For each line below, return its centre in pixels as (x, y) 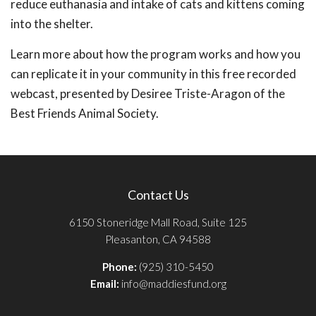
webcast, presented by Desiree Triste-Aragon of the (148, 94)
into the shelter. (52, 24)
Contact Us (158, 195)
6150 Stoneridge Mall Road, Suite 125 (158, 223)
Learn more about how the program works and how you (156, 54)
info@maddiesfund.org (174, 284)
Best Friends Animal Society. (85, 114)
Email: (105, 284)
